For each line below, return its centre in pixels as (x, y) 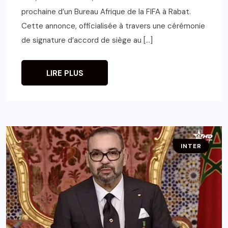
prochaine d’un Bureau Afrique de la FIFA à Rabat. (106, 11)
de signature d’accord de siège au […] (87, 40)
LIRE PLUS (65, 73)
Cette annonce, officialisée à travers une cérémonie (113, 26)
